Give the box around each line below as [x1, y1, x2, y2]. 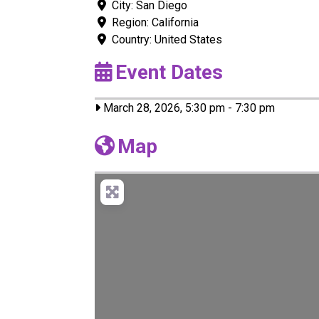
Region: [112, 15, 152, 29]
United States [155, 32, 222, 46]
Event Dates [115, 60, 223, 84]
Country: [112, 32, 155, 46]
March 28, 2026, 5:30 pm [100, 100, 225, 115]
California [152, 15, 199, 29]
